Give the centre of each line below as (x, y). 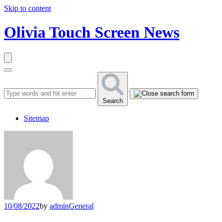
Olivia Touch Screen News (92, 32)
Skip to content (28, 8)
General (81, 206)
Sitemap (36, 118)
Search (113, 101)
